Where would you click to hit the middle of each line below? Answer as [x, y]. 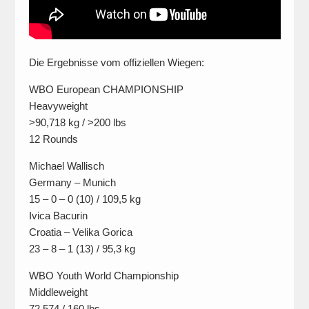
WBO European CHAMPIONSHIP [106, 90]
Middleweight [58, 292]
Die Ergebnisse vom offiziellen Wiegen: [116, 63]
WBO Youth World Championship [103, 276]
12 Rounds [53, 139]
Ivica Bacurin [58, 216]
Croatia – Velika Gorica [80, 232]
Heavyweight [58, 106]
